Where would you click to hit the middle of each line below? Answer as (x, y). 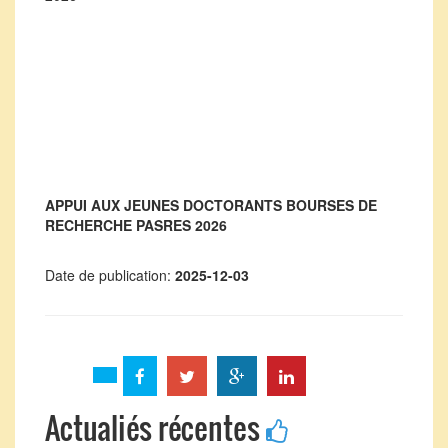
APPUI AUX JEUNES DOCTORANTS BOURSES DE (211, 205)
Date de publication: (110, 275)
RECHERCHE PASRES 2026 (136, 225)
